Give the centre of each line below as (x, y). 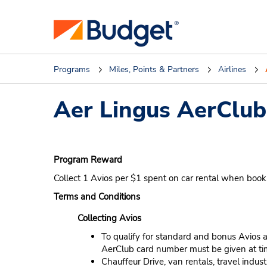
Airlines (232, 69)
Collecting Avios (109, 218)
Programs (72, 69)
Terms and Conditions (97, 197)
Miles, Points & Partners (154, 69)
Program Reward (88, 160)
